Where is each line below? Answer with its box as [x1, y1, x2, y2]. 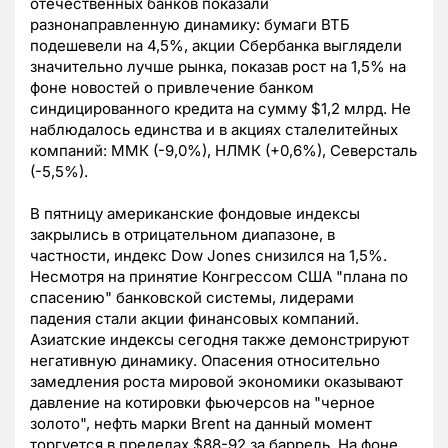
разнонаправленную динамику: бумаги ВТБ [30, 15, 350, 35]
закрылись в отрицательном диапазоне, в [30, 225, 335, 245]
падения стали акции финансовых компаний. [30, 309, 359, 329]
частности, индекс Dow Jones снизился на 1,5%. [30, 246, 387, 266]
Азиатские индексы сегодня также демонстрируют [30, 330, 409, 350]
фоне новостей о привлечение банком [30, 78, 314, 98]
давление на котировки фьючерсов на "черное [30, 393, 375, 413]
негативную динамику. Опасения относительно [30, 351, 380, 371]
